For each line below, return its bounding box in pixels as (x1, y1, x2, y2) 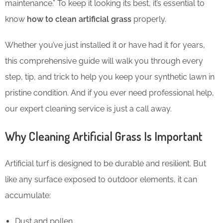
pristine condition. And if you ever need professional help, (5, 88, 214, 98)
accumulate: (5, 191, 51, 201)
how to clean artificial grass (27, 14, 131, 24)
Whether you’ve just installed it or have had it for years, (5, 40, 205, 50)
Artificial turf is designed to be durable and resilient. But (5, 159, 206, 169)
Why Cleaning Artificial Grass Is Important (5, 128, 203, 144)
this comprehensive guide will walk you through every (5, 56, 203, 66)
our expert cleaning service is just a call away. (5, 104, 172, 114)
